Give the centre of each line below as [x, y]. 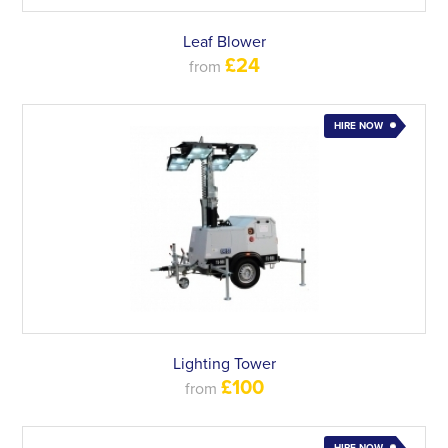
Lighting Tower [224, 364]
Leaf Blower [224, 42]
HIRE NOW [358, 126]
